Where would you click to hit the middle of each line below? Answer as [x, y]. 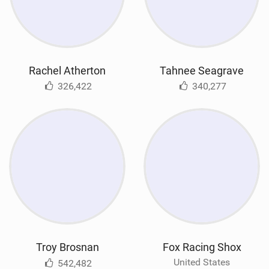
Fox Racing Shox [202, 247]
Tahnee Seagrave [202, 71]
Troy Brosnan [67, 247]
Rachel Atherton [67, 71]
